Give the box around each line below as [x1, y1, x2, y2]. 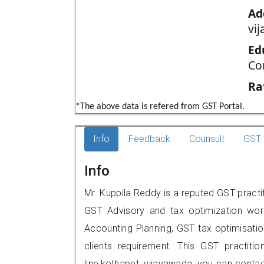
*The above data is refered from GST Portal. [75, 102, 245, 111]
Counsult [189, 133, 225, 144]
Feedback [128, 133, 170, 144]
